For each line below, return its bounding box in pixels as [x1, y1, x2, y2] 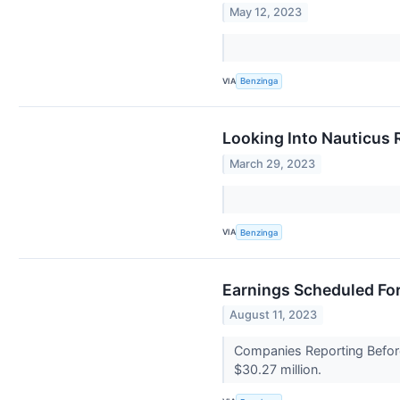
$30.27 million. [233, 361, 325, 377]
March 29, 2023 [229, 156, 316, 171]
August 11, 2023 [229, 307, 318, 321]
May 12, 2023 [229, 5, 303, 20]
